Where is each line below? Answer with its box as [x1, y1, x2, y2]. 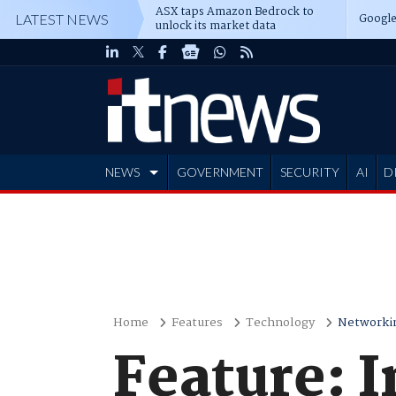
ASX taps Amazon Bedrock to [156, 3, 314, 21]
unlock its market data [156, 17, 276, 35]
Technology [245, 313, 315, 332]
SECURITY [279, 164, 339, 179]
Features [171, 313, 223, 332]
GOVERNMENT [176, 164, 263, 179]
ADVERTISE [107, 200, 174, 215]
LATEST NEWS [15, 11, 109, 27]
